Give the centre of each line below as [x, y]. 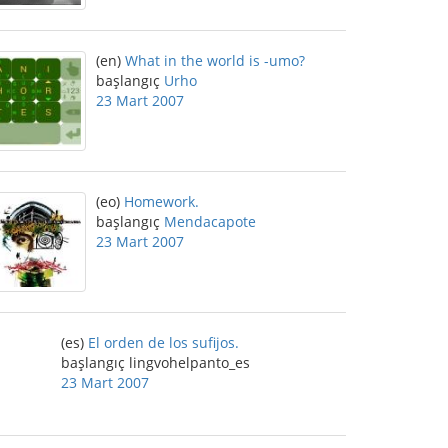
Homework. [161, 201]
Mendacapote [210, 221]
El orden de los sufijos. [163, 342]
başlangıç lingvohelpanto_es [155, 362]
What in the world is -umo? [215, 60]
